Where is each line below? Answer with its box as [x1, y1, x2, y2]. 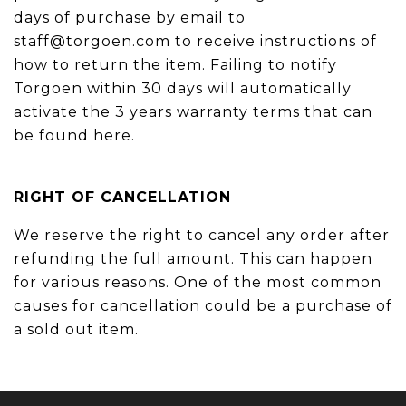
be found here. [14, 127, 135, 144]
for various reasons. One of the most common [14, 274, 382, 291]
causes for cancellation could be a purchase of [14, 297, 392, 314]
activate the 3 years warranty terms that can [14, 103, 372, 121]
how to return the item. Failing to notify [14, 56, 337, 73]
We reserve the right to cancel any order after [14, 227, 390, 244]
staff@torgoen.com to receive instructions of [14, 33, 377, 50]
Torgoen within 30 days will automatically [14, 80, 352, 97]
